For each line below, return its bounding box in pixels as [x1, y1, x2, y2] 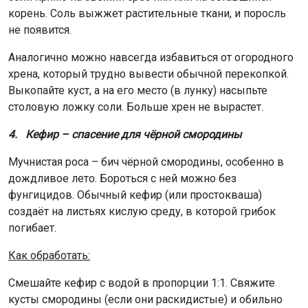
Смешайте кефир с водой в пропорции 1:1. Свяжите [8, 276, 275, 289]
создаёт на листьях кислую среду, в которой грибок [8, 204, 276, 218]
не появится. [8, 23, 71, 36]
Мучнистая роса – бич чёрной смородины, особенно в [8, 155, 284, 168]
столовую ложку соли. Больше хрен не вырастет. [8, 100, 263, 113]
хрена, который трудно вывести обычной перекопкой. [8, 67, 289, 80]
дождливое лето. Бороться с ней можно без [8, 171, 236, 185]
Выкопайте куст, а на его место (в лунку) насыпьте [8, 83, 267, 97]
